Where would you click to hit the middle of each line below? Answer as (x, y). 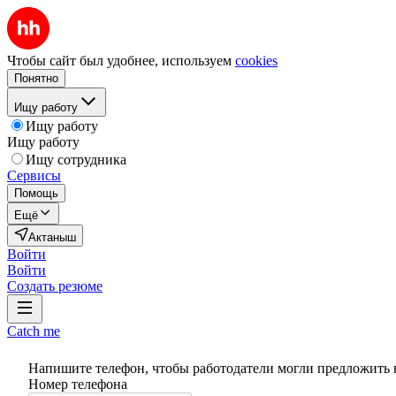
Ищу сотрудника (76, 160)
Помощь (36, 193)
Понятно (36, 78)
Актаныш (52, 237)
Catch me (34, 331)
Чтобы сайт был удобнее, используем (119, 61)
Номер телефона (78, 384)
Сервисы (34, 175)
